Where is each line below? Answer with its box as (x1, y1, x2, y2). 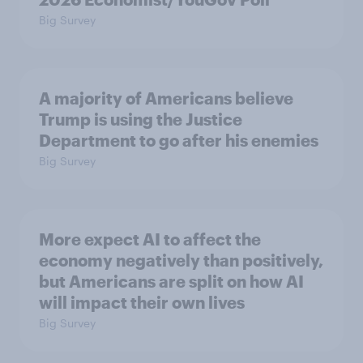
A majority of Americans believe (39, 88, 293, 108)
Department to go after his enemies (39, 130, 318, 150)
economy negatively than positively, (39, 250, 323, 270)
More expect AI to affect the (39, 228, 261, 249)
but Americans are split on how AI (39, 271, 304, 291)
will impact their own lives (39, 292, 245, 312)
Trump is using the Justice (39, 109, 242, 129)
